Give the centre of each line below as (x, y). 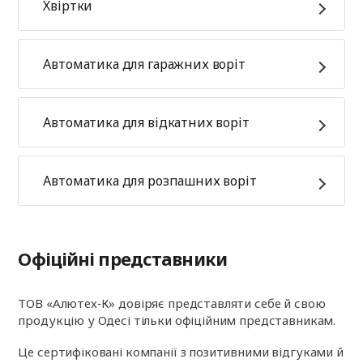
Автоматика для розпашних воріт (150, 181)
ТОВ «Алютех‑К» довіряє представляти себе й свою (172, 303)
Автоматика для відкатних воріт (146, 122)
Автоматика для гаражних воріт (144, 64)
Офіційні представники (122, 258)
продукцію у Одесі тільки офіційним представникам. (177, 320)
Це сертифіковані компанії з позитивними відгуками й (181, 352)
